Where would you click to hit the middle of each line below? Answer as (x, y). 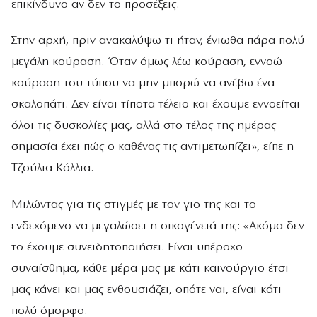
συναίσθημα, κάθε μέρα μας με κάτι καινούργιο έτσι (150, 268)
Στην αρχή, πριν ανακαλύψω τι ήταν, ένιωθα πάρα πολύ (158, 41)
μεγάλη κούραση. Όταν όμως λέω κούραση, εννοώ (147, 62)
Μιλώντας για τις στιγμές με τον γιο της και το (134, 204)
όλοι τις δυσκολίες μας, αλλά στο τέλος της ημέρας (144, 126)
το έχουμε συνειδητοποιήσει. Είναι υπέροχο (127, 247)
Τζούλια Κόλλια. (54, 168)
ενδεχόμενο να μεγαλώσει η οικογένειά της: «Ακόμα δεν (158, 226)
